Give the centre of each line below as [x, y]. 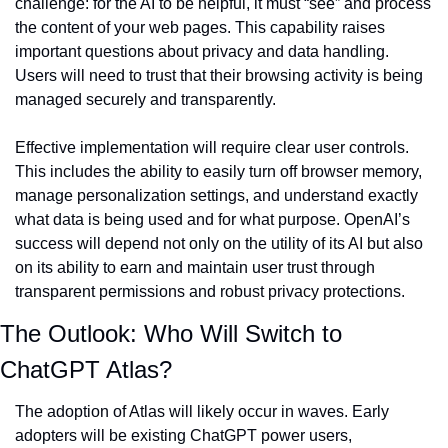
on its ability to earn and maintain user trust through [195, 267]
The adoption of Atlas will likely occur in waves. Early [202, 411]
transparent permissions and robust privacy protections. [210, 291]
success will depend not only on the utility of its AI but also [219, 243]
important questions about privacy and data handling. [202, 51]
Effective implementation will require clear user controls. [212, 147]
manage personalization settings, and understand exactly [216, 195]
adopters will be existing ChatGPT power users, [183, 435]
